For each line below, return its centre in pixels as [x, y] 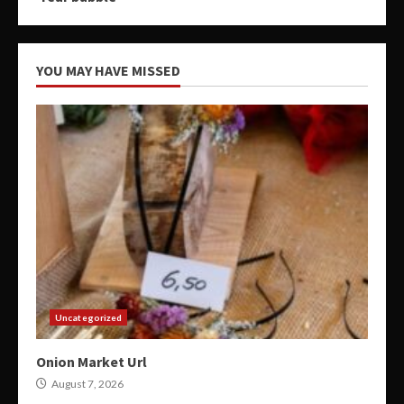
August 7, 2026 [87, 384]
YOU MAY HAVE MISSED [108, 71]
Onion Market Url [92, 362]
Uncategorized [89, 318]
